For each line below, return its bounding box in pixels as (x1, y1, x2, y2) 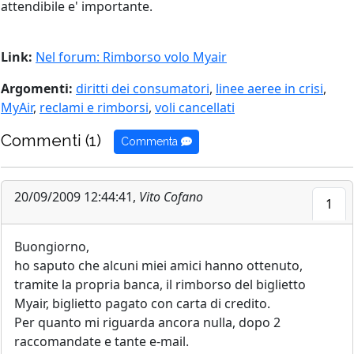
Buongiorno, (14, 238, 89, 255)
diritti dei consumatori (76, 80, 209, 97)
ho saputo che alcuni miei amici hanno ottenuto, (14, 257, 303, 274)
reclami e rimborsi (40, 99, 149, 116)
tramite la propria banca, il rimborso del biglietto (14, 276, 306, 293)
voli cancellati (155, 99, 235, 116)
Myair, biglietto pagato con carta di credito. (14, 295, 270, 312)
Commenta (121, 135, 181, 148)
